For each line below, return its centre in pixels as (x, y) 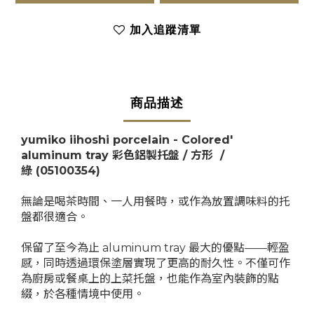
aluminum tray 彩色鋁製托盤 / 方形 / (123, 156)
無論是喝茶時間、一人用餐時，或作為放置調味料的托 (156, 202)
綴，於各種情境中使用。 (83, 294)
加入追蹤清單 (165, 30)
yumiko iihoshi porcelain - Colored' (127, 140)
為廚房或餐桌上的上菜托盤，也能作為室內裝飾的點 (150, 279)
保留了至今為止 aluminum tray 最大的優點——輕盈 (155, 248)
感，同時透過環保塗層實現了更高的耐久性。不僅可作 (156, 264)
